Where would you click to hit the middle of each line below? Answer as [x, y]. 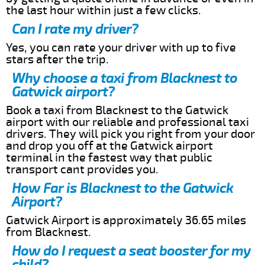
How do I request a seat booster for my [131, 251]
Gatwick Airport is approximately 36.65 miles [126, 220]
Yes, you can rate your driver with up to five [121, 47]
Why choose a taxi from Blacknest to [125, 78]
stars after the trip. [57, 59]
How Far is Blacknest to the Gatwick [122, 188]
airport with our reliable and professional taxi [127, 122]
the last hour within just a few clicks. [104, 10]
